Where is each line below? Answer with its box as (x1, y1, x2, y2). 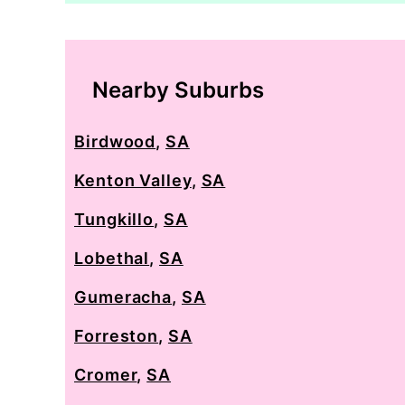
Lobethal (74, 249, 150, 268)
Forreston (74, 326, 159, 345)
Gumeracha (74, 287, 173, 306)
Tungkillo (74, 210, 155, 229)
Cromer (74, 365, 137, 384)
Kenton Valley (74, 171, 192, 190)
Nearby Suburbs (92, 77, 264, 103)
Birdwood (74, 132, 156, 151)
